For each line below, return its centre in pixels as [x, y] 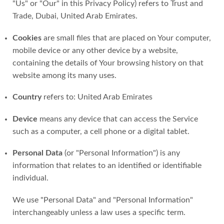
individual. [30, 178]
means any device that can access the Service [118, 119]
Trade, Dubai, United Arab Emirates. [75, 16]
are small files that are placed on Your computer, [126, 38]
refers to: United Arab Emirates [97, 97]
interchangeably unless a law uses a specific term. [99, 212]
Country [27, 97]
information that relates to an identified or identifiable [107, 166]
